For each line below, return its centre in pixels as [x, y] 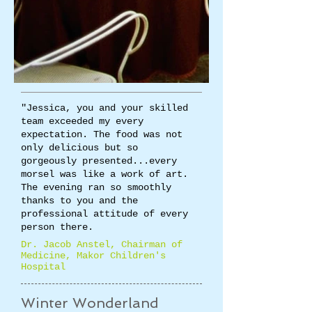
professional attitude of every [104, 214]
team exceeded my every [82, 121]
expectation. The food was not [102, 134]
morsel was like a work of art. [104, 174]
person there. [57, 227]
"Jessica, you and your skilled [104, 108]
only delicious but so [79, 148]
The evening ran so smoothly [96, 187]
